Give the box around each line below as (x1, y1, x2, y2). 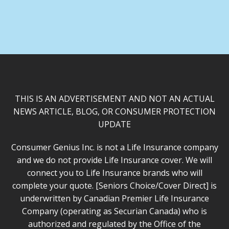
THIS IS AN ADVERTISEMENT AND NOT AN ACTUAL (14, 93, 215, 104)
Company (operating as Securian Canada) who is (22, 205, 207, 217)
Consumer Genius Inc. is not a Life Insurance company (11, 141, 218, 153)
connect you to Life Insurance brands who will (27, 167, 202, 178)
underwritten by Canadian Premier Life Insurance (20, 192, 209, 204)
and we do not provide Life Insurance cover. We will (17, 154, 212, 166)
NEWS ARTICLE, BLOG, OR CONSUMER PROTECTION (13, 105, 216, 117)
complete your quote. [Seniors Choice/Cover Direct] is (12, 179, 217, 191)
